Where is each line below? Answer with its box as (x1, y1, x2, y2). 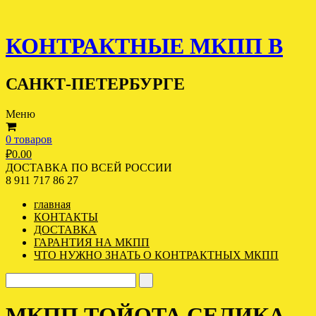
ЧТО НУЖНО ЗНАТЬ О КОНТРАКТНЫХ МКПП (34, 248, 279, 261)
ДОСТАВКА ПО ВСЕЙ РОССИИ (6, 161, 172, 174)
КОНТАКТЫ (34, 210, 98, 223)
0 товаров (6, 133, 52, 145)
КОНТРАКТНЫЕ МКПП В (6, 33, 283, 59)
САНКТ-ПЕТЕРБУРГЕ (6, 74, 185, 93)
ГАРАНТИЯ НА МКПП (34, 236, 150, 248)
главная (34, 197, 71, 210)
